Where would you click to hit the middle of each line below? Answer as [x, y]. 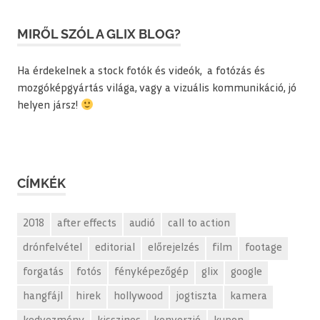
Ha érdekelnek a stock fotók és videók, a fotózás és [141, 72]
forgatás [43, 272]
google [246, 272]
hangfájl [43, 296]
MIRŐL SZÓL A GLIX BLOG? [99, 34]
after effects [87, 224]
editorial [115, 248]
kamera [249, 296]
